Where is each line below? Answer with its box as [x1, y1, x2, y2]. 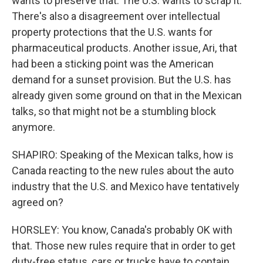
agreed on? [12, 196, 63, 208]
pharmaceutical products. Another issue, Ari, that [12, 42, 237, 54]
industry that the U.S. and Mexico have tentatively [12, 180, 240, 193]
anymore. [12, 121, 55, 133]
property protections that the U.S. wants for [12, 26, 213, 38]
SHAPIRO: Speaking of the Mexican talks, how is [12, 149, 234, 161]
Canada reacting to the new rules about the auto [12, 164, 234, 177]
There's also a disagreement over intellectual [12, 10, 220, 22]
